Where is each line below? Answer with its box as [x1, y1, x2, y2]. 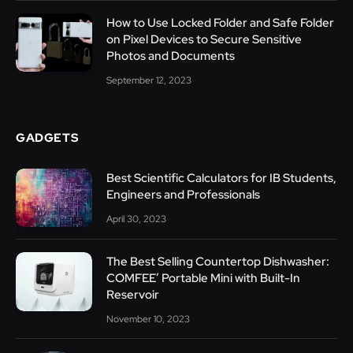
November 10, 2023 [106, 313, 190, 326]
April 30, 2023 [106, 212, 166, 225]
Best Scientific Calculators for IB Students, [106, 169, 336, 186]
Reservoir [106, 287, 159, 303]
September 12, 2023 [106, 73, 191, 87]
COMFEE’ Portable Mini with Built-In [106, 270, 300, 287]
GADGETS [16, 129, 79, 146]
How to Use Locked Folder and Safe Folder [106, 14, 334, 31]
